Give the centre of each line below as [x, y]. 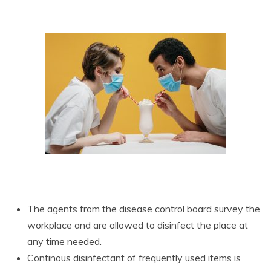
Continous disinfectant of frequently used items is [134, 257]
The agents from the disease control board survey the [144, 208]
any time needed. [64, 241]
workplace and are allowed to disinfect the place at [138, 225]
